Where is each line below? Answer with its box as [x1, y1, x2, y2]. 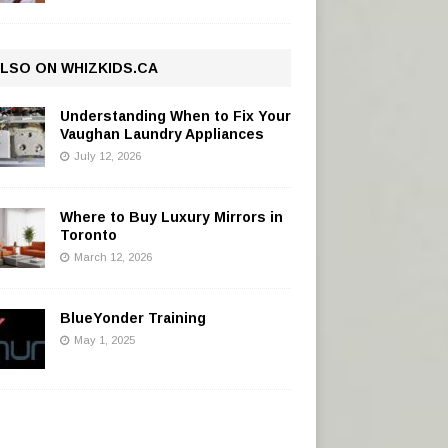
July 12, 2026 [73, 149, 141, 162]
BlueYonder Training [59, 309, 206, 326]
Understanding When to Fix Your [59, 107, 291, 124]
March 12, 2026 [73, 250, 152, 263]
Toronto [59, 226, 117, 243]
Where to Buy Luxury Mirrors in [59, 208, 283, 225]
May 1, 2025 [73, 333, 135, 346]
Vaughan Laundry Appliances [59, 125, 264, 142]
